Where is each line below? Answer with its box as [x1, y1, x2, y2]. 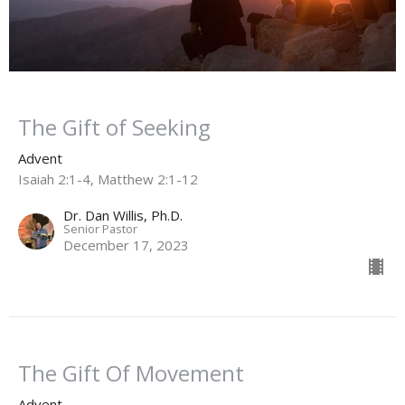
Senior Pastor [63, 220, 137, 237]
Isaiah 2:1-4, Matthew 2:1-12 [18, 169, 198, 188]
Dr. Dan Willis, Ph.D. [63, 205, 183, 224]
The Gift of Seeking [18, 111, 211, 142]
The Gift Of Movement [18, 357, 244, 388]
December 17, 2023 [63, 235, 189, 254]
